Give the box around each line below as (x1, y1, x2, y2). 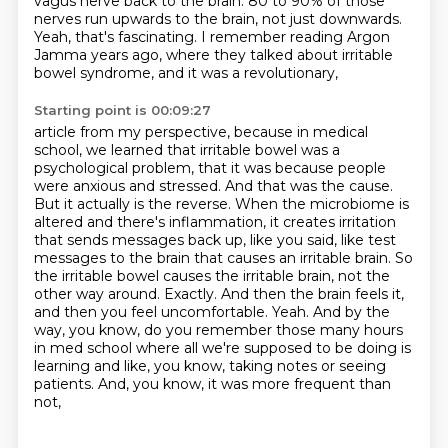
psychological (33, 159, 132, 177)
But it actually (33, 195, 134, 213)
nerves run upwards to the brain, (33, 10, 262, 28)
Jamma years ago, (33, 46, 166, 64)
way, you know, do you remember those (33, 321, 320, 339)
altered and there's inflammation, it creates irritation (33, 213, 396, 231)
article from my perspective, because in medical (33, 123, 368, 141)
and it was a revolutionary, (157, 64, 338, 82)
